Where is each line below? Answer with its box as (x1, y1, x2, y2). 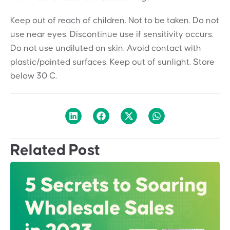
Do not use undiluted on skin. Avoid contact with (10, 44, 201, 53)
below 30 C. (10, 71, 57, 81)
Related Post (10, 142, 100, 158)
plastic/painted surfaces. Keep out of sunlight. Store (10, 57, 215, 67)
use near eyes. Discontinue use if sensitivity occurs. (10, 30, 214, 40)
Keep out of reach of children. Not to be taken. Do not (10, 16, 219, 26)
